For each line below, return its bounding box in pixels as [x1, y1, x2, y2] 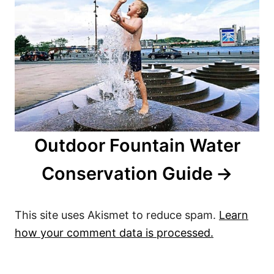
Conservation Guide [41, 163, 213, 185]
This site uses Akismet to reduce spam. [15, 209, 219, 222]
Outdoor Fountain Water [34, 135, 240, 157]
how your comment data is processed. [15, 226, 213, 240]
